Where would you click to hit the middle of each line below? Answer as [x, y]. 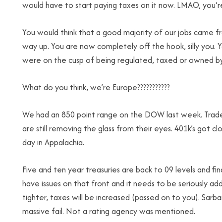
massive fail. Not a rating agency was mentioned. [109, 211]
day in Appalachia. [53, 142]
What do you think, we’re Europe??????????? [96, 87]
